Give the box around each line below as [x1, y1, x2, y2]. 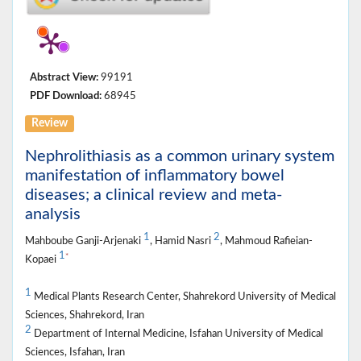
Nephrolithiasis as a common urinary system [25, 148, 334, 165]
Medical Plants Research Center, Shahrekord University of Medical [31, 292, 336, 302]
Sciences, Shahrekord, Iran [25, 310, 144, 321]
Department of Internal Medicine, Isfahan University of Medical [31, 329, 323, 339]
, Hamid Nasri [150, 236, 214, 247]
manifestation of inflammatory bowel [25, 168, 284, 185]
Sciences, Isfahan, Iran [25, 347, 125, 358]
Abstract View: [30, 73, 98, 83]
